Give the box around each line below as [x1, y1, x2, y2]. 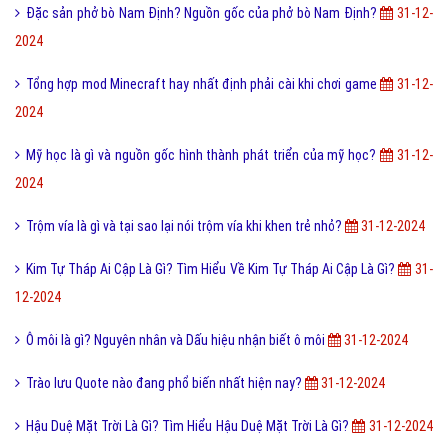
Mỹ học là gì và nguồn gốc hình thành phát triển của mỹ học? [26, 147, 380, 164]
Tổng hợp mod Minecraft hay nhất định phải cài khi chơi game [26, 76, 380, 93]
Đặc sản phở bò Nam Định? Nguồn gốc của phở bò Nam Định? [26, 5, 380, 22]
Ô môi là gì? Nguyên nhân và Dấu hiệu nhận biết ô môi [26, 332, 328, 349]
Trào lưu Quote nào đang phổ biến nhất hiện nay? [26, 375, 305, 392]
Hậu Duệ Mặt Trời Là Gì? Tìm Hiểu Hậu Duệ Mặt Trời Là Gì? [26, 418, 352, 435]
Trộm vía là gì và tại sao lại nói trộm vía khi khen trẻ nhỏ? [26, 218, 345, 235]
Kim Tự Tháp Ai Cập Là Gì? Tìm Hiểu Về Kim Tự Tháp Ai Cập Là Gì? [26, 261, 398, 278]
